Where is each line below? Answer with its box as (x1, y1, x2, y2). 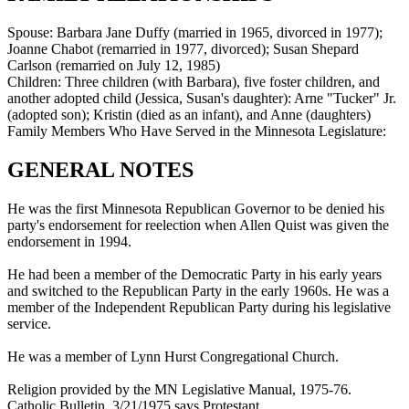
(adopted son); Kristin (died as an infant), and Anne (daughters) (7, 107, 371, 123)
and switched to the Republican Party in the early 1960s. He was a (7, 282, 389, 299)
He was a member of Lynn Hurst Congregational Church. (7, 348, 339, 364)
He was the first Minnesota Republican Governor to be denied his (7, 200, 384, 216)
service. (7, 315, 51, 331)
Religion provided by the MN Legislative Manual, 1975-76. (7, 381, 351, 397)
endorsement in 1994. (7, 233, 131, 249)
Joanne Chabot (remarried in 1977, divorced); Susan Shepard (7, 41, 359, 58)
